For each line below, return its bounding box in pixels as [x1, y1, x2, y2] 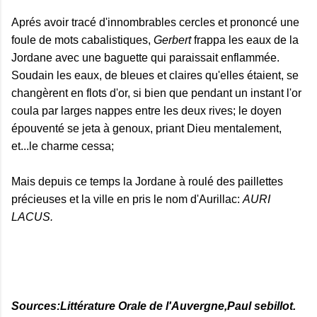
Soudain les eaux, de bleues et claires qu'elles [11, 69, 247, 81]
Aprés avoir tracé [11, 16, 99, 28]
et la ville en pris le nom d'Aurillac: [67, 193, 243, 205]
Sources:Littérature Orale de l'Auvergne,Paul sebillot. [11, 300, 296, 312]
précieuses [11, 193, 67, 205]
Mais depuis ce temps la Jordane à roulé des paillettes [11, 175, 283, 188]
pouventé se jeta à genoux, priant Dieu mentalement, [18, 122, 282, 134]
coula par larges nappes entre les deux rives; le [11, 105, 250, 117]
